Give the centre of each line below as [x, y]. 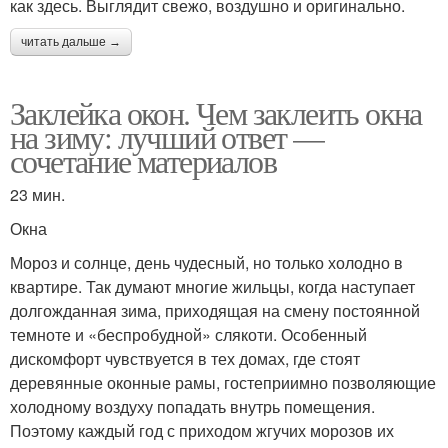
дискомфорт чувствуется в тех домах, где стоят [185, 358]
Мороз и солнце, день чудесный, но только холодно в [206, 262]
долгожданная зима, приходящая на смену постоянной [215, 310]
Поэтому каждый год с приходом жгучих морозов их [202, 430]
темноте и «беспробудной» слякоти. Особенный [188, 334]
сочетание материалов [143, 160]
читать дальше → [71, 41]
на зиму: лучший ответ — [167, 136]
